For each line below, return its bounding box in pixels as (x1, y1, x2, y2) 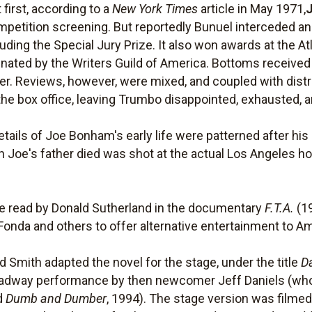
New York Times (112, 1, 198, 16)
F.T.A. (265, 201, 295, 215)
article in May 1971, (198, 1, 306, 16)
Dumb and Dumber (6, 291, 107, 306)
